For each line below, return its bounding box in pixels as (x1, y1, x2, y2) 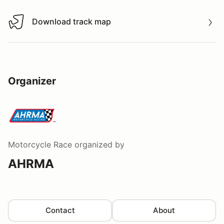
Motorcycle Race (8, 139, 72, 149)
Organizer (8, 74, 56, 87)
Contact (45, 205, 75, 215)
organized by (72, 139, 124, 149)
